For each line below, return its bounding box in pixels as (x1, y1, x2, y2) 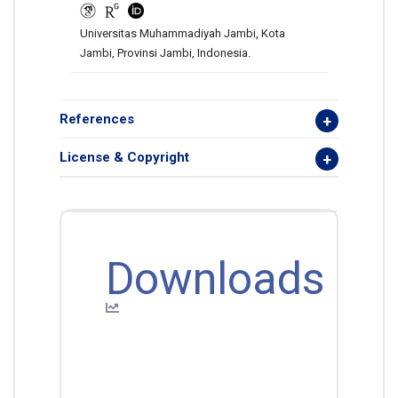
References (60, 111, 134, 128)
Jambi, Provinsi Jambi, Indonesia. (79, 46, 251, 60)
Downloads (106, 253, 324, 306)
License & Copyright (60, 149, 189, 166)
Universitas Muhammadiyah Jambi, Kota (79, 27, 285, 41)
